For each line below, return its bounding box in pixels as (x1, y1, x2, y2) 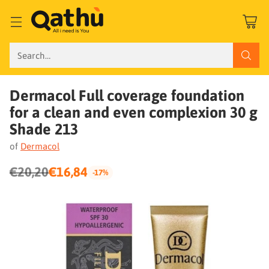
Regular (9, 173, 54, 189)
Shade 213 (10, 120, 78, 138)
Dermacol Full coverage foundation (10, 86, 244, 104)
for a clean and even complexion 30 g (10, 103, 258, 121)
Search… (17, 50, 50, 61)
